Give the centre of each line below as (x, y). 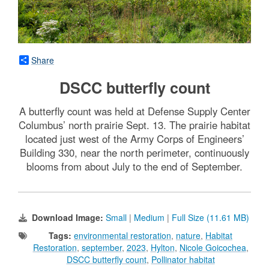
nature (188, 236)
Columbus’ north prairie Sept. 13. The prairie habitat (134, 125)
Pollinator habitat (183, 260)
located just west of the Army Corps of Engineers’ (134, 139)
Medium (149, 218)
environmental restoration (122, 236)
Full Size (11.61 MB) (210, 218)
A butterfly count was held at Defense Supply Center (134, 111)
